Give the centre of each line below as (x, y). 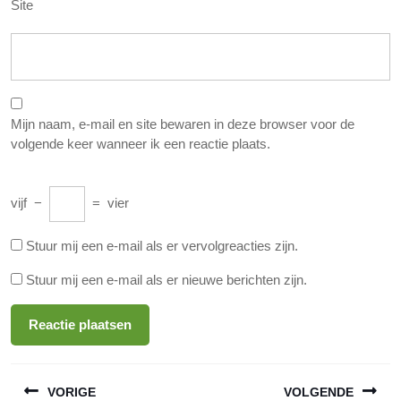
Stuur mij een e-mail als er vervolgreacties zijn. (162, 246)
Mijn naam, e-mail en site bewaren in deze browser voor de (183, 124)
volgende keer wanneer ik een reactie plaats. (141, 144)
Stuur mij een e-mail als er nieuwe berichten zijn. (166, 280)
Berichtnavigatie (91, 372)
